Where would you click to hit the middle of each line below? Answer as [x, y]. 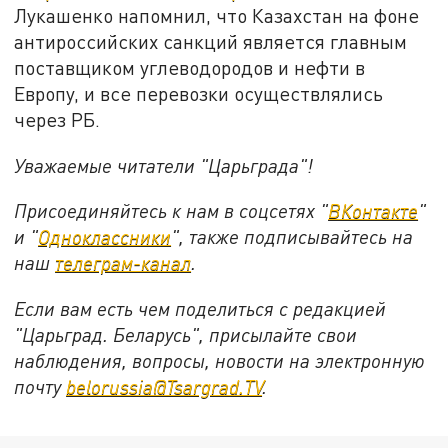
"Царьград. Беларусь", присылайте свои [186, 334]
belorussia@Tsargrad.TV [164, 386]
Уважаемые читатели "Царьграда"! [164, 165]
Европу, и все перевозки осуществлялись [199, 93]
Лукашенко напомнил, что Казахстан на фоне [217, 15]
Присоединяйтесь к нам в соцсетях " [171, 211]
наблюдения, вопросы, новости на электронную [220, 360]
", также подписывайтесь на [292, 237]
